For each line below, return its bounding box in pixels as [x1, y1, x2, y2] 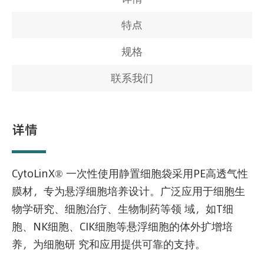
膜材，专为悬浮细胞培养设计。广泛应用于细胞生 [12, 183, 245, 199]
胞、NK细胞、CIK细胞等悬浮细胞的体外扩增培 [12, 219, 233, 234]
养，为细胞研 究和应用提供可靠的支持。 [12, 236, 206, 252]
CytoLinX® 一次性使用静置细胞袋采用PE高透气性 [12, 166, 248, 181]
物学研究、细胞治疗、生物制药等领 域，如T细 [12, 201, 233, 216]
